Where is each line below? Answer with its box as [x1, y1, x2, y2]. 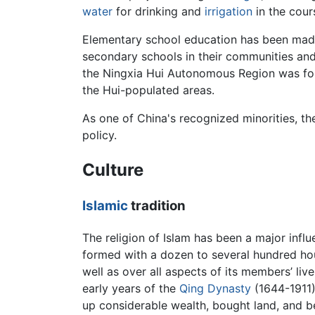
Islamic [82, 198, 128, 214]
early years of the [82, 281, 179, 296]
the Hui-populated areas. [82, 82, 214, 97]
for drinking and [112, 4, 205, 18]
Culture [82, 159, 143, 180]
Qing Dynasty [179, 281, 251, 296]
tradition [128, 198, 186, 214]
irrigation [205, 4, 252, 18]
